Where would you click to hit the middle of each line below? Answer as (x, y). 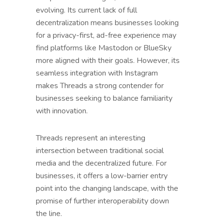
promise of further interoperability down (102, 201)
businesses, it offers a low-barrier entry (102, 176)
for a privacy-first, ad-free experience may (106, 35)
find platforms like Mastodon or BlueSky (104, 48)
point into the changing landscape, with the (107, 188)
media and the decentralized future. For (101, 163)
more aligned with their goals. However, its (108, 60)
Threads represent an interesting (91, 138)
